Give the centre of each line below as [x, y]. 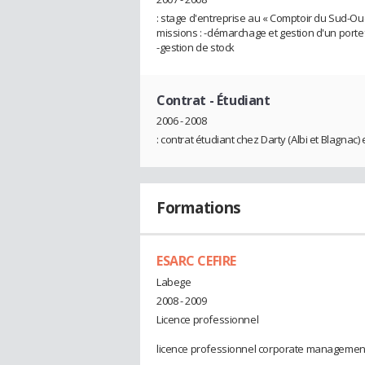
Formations [199, 208]
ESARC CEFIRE [196, 261]
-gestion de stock [196, 47]
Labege [174, 281]
